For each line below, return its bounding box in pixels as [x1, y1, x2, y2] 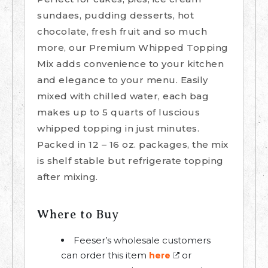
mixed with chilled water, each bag [37, 90, 209, 102]
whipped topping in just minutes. [37, 123, 199, 135]
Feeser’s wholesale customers [74, 234, 211, 246]
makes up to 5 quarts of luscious [37, 106, 200, 118]
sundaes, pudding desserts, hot [37, 10, 194, 22]
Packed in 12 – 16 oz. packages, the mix [37, 139, 229, 151]
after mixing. [37, 171, 98, 183]
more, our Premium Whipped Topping [37, 42, 229, 54]
